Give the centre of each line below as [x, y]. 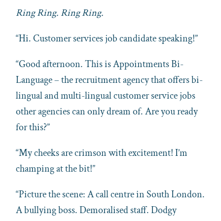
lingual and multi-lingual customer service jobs [106, 95]
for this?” [33, 127]
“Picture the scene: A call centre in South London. [110, 194]
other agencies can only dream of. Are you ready [107, 111]
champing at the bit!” [55, 168]
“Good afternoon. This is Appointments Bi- [100, 64]
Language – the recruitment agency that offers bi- [109, 80]
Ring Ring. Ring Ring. [60, 13]
